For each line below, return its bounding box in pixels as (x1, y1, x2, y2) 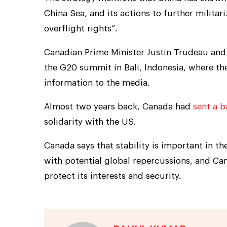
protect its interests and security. (44, 171, 181, 180)
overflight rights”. (44, 24, 117, 33)
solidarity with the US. (44, 117, 135, 126)
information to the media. (44, 78, 149, 87)
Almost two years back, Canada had (44, 102, 193, 111)
